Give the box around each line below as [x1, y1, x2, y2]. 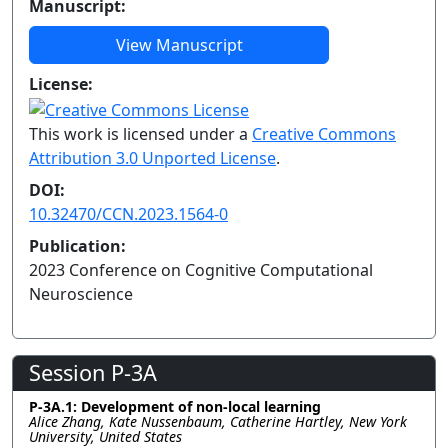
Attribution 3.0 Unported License [29, 146, 276, 169]
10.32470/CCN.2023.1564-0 [29, 202, 228, 225]
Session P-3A [29, 357, 157, 387]
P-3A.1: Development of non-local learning [29, 396, 321, 416]
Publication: [29, 234, 126, 257]
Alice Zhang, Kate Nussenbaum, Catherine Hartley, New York [29, 411, 407, 431]
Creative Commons [252, 122, 396, 145]
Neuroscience [29, 282, 133, 305]
